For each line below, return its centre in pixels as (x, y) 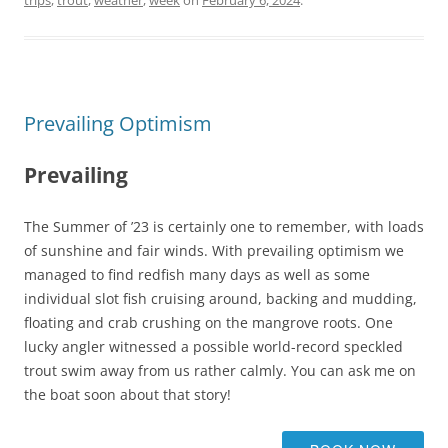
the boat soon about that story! (127, 394)
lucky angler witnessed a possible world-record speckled (213, 346)
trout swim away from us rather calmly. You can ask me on (220, 370)
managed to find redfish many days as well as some (197, 274)
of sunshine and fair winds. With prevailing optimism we (214, 250)
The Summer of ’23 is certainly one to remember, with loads (224, 226)
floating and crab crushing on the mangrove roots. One (208, 322)
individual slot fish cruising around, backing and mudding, (220, 298)
